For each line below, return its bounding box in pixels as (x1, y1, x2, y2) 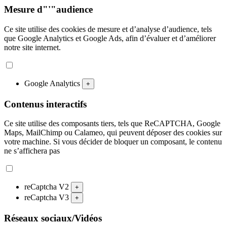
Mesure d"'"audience (4, 4, 93, 15)
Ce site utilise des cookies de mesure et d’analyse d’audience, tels (4, 24, 212, 33)
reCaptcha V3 (24, 193, 71, 202)
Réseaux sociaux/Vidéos (4, 212, 102, 223)
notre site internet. (4, 43, 61, 52)
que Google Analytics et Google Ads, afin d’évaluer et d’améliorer (4, 33, 216, 43)
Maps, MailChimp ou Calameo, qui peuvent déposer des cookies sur (4, 128, 222, 137)
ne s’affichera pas (4, 146, 60, 156)
